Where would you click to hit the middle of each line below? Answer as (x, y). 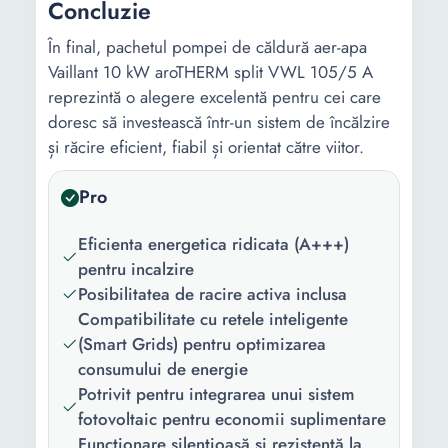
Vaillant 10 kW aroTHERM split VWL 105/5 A (210, 72)
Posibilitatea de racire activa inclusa (212, 294)
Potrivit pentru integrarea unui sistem (216, 394)
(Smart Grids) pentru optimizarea (202, 344)
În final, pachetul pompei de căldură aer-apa (207, 47)
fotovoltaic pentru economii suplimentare (232, 419)
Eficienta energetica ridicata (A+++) (213, 244)
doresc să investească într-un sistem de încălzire (219, 122)
